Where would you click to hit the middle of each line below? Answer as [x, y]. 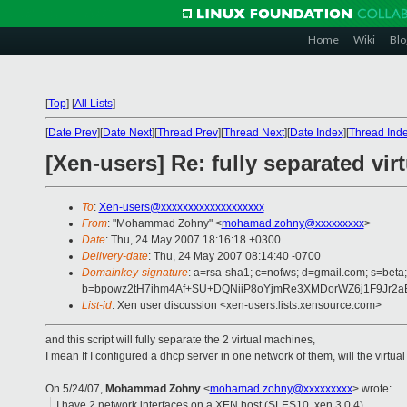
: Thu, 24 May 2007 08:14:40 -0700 [234, 257]
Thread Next [253, 133]
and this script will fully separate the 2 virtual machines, [180, 340]
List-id [96, 306]
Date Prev [72, 133]
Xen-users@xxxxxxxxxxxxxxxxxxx [181, 208]
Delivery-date [114, 257]
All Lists [93, 104]
